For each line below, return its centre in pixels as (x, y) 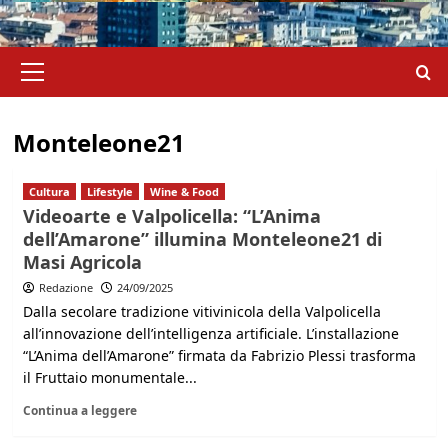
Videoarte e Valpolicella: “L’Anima (171, 216)
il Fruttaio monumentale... (109, 377)
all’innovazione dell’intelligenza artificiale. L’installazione (210, 333)
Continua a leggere (79, 410)
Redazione (65, 287)
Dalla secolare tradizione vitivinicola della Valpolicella (201, 311)
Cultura (49, 191)
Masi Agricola (82, 262)
